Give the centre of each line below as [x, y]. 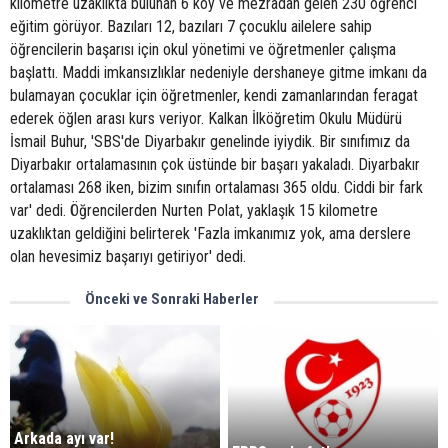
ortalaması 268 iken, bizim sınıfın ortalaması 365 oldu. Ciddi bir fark [216, 187]
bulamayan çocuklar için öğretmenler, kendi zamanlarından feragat [214, 95]
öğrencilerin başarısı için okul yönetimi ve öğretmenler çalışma [203, 49]
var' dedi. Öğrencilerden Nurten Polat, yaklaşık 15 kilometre [194, 210]
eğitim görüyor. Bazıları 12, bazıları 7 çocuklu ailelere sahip [191, 26]
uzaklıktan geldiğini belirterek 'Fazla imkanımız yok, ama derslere [210, 233]
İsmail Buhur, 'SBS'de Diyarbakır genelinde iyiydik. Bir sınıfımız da [210, 141]
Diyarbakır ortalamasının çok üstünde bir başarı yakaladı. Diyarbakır [215, 164]
